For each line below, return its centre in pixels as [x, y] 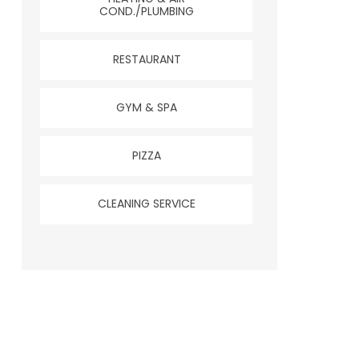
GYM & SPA [147, 107]
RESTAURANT [147, 59]
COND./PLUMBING [147, 11]
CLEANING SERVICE [147, 203]
